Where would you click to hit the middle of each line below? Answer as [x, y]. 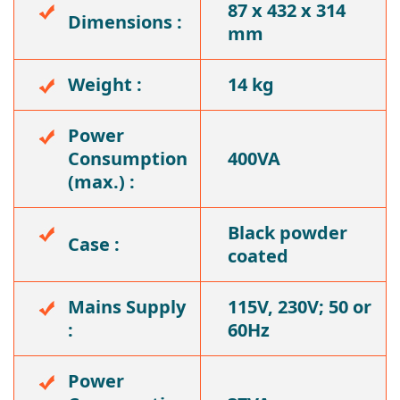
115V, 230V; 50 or [300, 307]
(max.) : [101, 182]
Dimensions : [125, 22]
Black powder [287, 233]
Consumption [128, 158]
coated [258, 256]
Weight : [105, 84]
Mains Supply [127, 307]
